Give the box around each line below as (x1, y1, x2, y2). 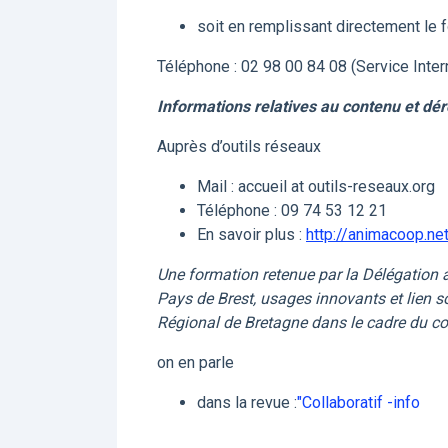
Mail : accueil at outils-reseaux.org (197, 177, 435, 196)
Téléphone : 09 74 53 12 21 (197, 201, 387, 220)
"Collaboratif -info (297, 393, 420, 412)
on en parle (157, 353, 234, 372)
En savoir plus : (197, 225, 306, 244)
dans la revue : (197, 393, 297, 412)
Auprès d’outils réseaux (157, 137, 321, 156)
